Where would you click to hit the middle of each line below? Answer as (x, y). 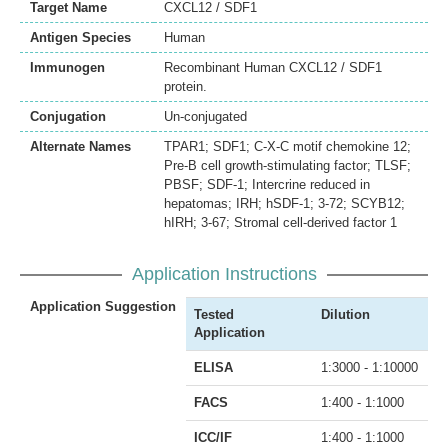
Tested (214, 314)
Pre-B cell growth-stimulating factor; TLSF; (287, 165)
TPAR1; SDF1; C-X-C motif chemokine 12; (287, 146)
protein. (185, 86)
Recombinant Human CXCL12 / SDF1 (273, 67)
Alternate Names (80, 146)
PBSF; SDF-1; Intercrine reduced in (267, 184)
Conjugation (68, 116)
